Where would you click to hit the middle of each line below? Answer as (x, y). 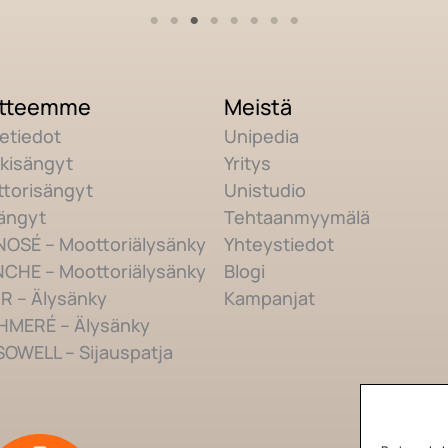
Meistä (258, 106)
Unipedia (261, 135)
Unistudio (265, 189)
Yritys (247, 162)
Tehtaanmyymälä (297, 216)
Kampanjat (269, 297)
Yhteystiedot (279, 243)
